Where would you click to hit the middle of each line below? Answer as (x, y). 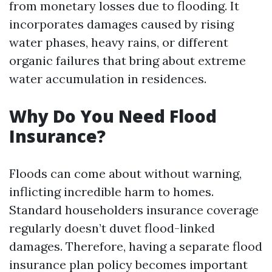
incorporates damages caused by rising (121, 24)
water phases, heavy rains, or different (119, 42)
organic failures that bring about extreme (127, 60)
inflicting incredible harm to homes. (111, 192)
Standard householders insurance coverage (134, 210)
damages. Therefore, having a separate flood (136, 246)
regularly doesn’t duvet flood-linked (112, 228)
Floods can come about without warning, (125, 173)
